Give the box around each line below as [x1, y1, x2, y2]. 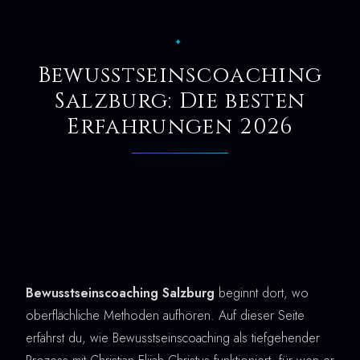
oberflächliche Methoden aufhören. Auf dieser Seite [26, 306, 305, 325]
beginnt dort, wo [215, 284, 309, 303]
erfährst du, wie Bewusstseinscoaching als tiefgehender [26, 329, 320, 348]
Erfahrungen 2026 [67, 112, 293, 142]
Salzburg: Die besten [54, 87, 306, 117]
